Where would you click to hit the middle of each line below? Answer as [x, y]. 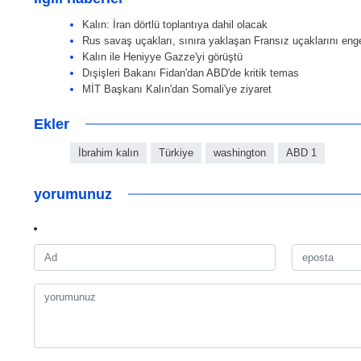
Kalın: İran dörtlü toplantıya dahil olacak [175, 25]
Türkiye [176, 153]
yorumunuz [73, 195]
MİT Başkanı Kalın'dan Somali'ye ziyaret [177, 89]
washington [240, 153]
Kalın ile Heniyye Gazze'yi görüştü [162, 57]
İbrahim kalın [108, 153]
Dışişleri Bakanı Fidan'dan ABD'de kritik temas [191, 73]
